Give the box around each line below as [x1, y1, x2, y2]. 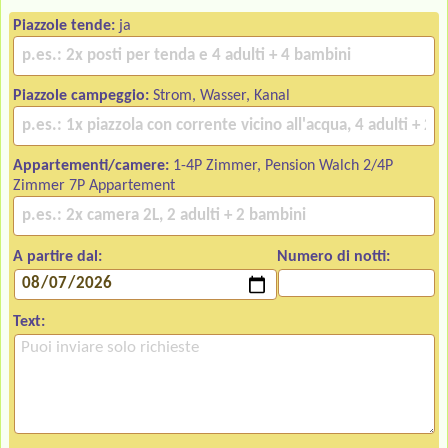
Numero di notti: [277, 249, 391, 266]
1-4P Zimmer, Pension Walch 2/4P [169, 158, 393, 175]
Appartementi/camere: [13, 158, 169, 175]
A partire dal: [13, 249, 102, 266]
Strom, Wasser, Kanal [149, 88, 290, 105]
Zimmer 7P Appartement [13, 178, 175, 195]
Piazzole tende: [13, 18, 115, 35]
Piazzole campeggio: [13, 88, 149, 105]
